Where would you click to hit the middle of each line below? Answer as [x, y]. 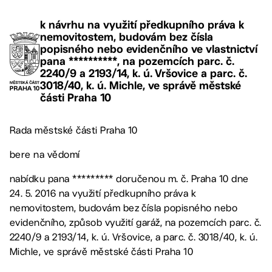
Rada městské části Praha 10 [74, 130]
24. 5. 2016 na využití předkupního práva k [103, 193]
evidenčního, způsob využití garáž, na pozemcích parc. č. [136, 223]
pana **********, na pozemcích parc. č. [137, 61]
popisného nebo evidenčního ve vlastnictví [149, 49]
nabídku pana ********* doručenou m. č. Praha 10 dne [129, 179]
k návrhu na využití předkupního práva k [142, 25]
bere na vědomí [45, 155]
